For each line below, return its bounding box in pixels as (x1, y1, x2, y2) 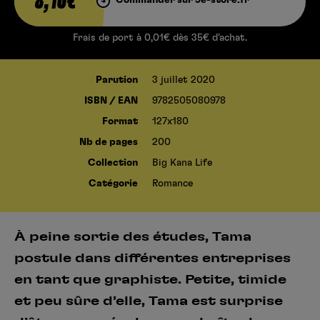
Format (102, 116, 138, 126)
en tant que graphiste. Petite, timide (14, 273, 286, 286)
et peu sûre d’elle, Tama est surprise (14, 294, 283, 308)
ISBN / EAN (84, 95, 138, 106)
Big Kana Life (152, 157, 212, 168)
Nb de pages (79, 136, 138, 147)
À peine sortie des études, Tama (14, 230, 251, 244)
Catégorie (89, 178, 138, 189)
